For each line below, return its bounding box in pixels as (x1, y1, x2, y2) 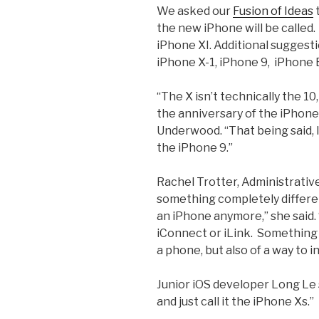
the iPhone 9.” (157, 141, 233, 155)
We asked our (157, 4, 233, 19)
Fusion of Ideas (233, 4, 313, 19)
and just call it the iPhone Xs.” (157, 295, 314, 309)
